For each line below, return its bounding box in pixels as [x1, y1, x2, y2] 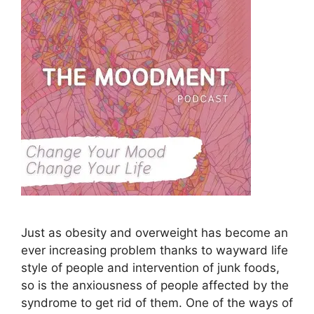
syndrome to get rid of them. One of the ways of [21, 295, 293, 310]
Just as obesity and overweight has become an [21, 225, 288, 240]
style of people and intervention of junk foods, [21, 260, 280, 275]
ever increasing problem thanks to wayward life [21, 243, 288, 257]
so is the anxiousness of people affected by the [21, 278, 289, 292]
